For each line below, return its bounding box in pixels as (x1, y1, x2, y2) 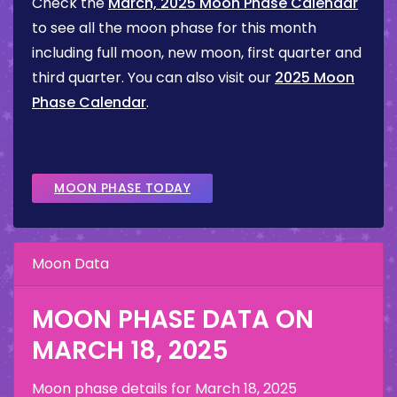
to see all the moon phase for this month (32, 18, 316, 39)
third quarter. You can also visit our (32, 67, 275, 89)
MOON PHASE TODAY (54, 179, 191, 198)
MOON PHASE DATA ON (32, 302, 314, 338)
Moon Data (32, 253, 109, 275)
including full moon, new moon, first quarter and (32, 43, 362, 64)
